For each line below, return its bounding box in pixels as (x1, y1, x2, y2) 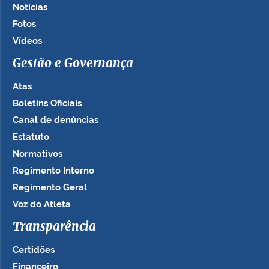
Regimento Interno (13, 165, 94, 176)
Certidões (13, 244, 55, 255)
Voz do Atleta (13, 199, 71, 210)
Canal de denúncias (13, 115, 98, 125)
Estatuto (13, 131, 49, 142)
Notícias (13, 2, 47, 13)
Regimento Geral (13, 182, 87, 193)
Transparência (13, 221, 96, 233)
